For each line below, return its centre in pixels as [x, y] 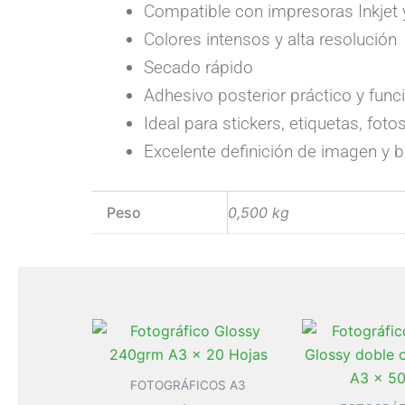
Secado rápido [198, 67]
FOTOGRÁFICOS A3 [188, 386]
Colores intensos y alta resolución [270, 39]
